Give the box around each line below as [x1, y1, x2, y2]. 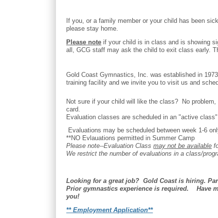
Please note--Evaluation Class [66, 142, 154, 150]
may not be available [153, 142, 212, 150]
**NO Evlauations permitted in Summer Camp [66, 134, 197, 142]
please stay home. [66, 25, 125, 33]
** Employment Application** [66, 206, 153, 214]
